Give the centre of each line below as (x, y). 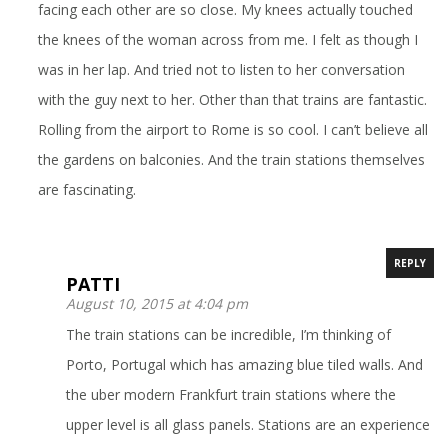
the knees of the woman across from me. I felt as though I (228, 39)
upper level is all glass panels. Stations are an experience (248, 424)
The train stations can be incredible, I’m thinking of (229, 334)
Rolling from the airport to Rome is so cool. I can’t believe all (233, 129)
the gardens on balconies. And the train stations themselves (232, 159)
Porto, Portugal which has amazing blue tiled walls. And (245, 364)
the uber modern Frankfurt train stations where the (231, 394)
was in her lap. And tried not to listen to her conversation (222, 69)
